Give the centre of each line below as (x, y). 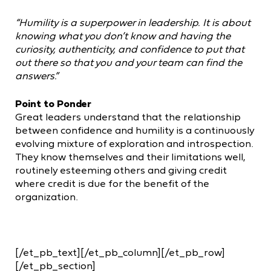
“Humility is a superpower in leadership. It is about (133, 22)
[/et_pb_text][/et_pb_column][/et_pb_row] (120, 252)
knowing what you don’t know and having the (123, 35)
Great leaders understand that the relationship (128, 116)
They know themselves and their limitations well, (130, 156)
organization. (47, 196)
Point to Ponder (53, 103)
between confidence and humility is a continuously (135, 130)
